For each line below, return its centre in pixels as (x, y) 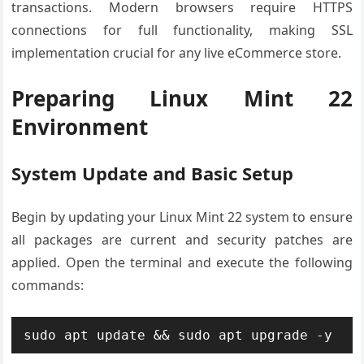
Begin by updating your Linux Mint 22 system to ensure (182, 217)
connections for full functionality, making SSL (182, 30)
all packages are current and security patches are (182, 240)
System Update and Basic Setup (153, 173)
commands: (48, 285)
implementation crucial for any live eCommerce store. (177, 53)
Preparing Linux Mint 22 (182, 98)
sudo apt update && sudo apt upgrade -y (178, 335)
